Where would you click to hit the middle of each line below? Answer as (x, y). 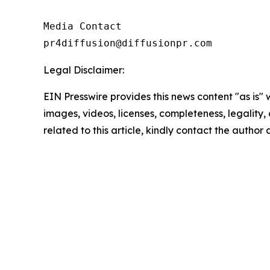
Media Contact (83, 27)
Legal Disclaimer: (84, 70)
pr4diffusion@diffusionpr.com (128, 43)
